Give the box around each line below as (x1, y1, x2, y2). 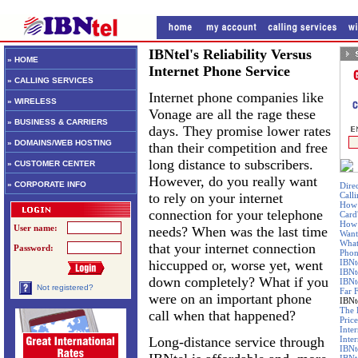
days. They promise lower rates (149, 123, 331, 139)
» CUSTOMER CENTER (7, 159, 95, 168)
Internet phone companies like (149, 89, 324, 105)
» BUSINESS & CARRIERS (7, 117, 108, 126)
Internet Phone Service (149, 63, 290, 79)
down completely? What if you (149, 274, 328, 290)
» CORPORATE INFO (7, 180, 86, 189)
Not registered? (37, 283, 93, 292)
